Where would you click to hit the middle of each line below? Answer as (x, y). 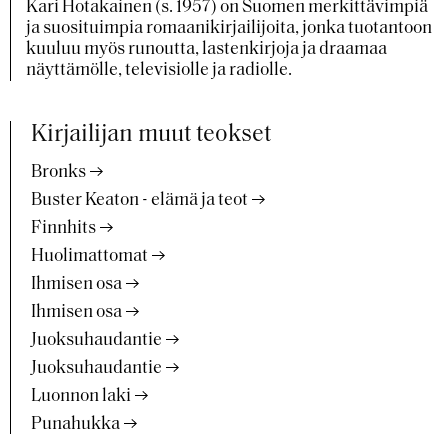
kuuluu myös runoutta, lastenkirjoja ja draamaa (206, 49)
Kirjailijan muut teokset (151, 135)
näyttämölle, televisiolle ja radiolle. (159, 70)
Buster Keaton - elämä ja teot (139, 200)
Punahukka (75, 424)
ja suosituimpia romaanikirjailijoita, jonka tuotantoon (229, 28)
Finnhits (63, 228)
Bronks (58, 172)
